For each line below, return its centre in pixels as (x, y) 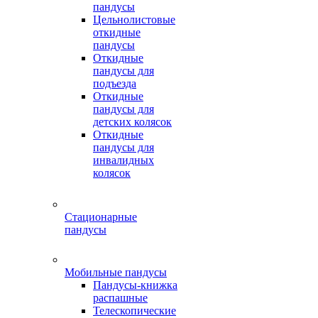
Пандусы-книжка (135, 285)
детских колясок (132, 122)
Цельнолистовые (134, 20)
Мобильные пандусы (116, 272)
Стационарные (101, 217)
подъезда (115, 83)
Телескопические (135, 311)
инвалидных (124, 160)
